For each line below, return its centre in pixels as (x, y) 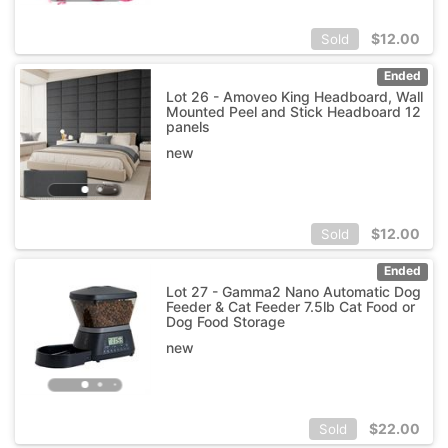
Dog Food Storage (225, 321)
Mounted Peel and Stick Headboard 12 (293, 111)
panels (187, 126)
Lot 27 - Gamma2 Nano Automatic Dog (293, 291)
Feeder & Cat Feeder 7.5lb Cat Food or (290, 306)
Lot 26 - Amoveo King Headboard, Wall (294, 96)
